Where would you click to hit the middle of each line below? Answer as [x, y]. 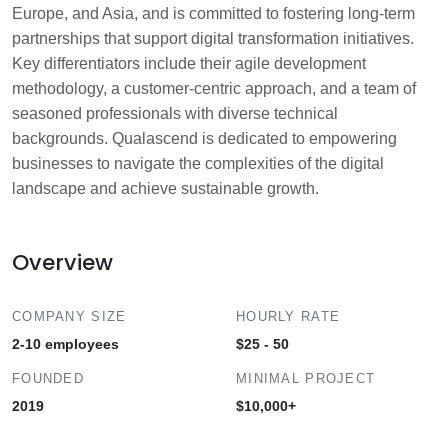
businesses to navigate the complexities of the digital [198, 163]
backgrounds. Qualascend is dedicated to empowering [204, 138]
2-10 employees [65, 344]
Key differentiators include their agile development [189, 63]
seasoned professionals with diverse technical [175, 113]
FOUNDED [48, 378]
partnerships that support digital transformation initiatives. [213, 38]
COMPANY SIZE [69, 316]
